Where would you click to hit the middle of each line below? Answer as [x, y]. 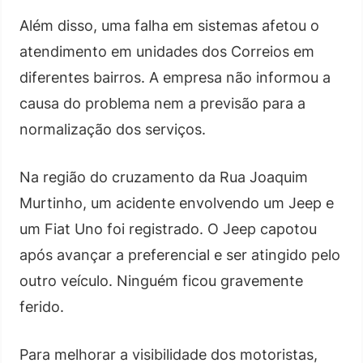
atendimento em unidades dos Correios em [167, 51]
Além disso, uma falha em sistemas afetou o [169, 25]
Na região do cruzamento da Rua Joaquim [164, 177]
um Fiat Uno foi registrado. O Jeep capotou [168, 228]
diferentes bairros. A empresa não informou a [175, 77]
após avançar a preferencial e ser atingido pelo [180, 254]
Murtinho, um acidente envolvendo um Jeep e [177, 203]
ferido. [42, 306]
